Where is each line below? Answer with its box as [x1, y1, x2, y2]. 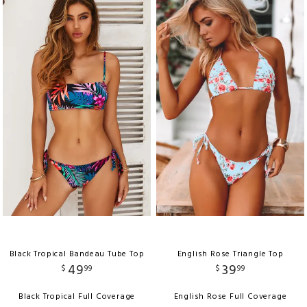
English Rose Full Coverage [173, 289, 287, 304]
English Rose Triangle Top [177, 247, 284, 261]
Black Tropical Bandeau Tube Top [9, 247, 145, 261]
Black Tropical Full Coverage [18, 289, 136, 304]
